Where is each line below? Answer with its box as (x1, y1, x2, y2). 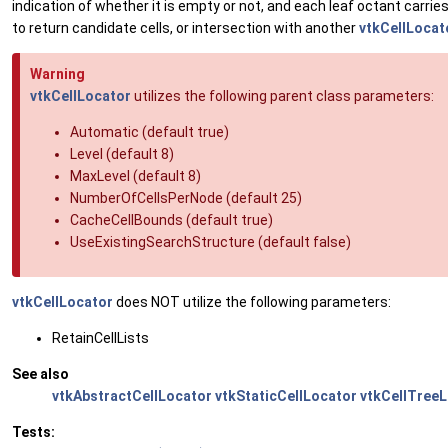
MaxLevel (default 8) (70, 168, 201, 185)
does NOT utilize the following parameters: (113, 294, 391, 311)
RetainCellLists (52, 330, 149, 347)
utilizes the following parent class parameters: (131, 88, 434, 105)
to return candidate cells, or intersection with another (12, 20, 359, 37)
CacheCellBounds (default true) (70, 212, 273, 229)
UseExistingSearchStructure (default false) (70, 234, 351, 251)
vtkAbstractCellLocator (52, 388, 212, 405)
